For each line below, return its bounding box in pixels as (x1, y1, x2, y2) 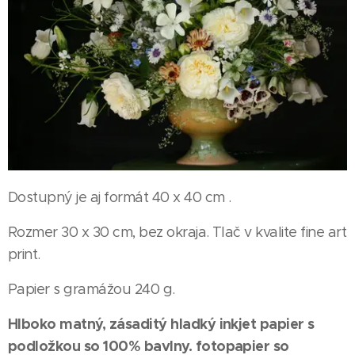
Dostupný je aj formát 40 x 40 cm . (8, 189, 231, 206)
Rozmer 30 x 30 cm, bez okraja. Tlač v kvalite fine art (8, 223, 347, 241)
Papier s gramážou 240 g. (8, 281, 175, 298)
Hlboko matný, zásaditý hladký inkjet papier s (8, 315, 315, 333)
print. (8, 246, 40, 263)
